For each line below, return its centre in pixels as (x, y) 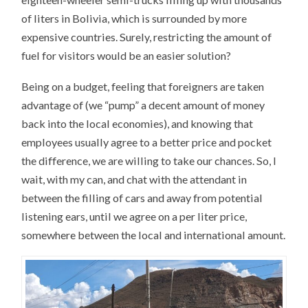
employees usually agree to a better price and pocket (147, 142)
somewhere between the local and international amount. (154, 234)
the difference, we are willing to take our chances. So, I (149, 160)
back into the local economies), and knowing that (137, 123)
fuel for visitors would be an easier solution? (126, 55)
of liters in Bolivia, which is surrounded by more (134, 18)
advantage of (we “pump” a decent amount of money (143, 104)
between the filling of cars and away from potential (142, 197)
